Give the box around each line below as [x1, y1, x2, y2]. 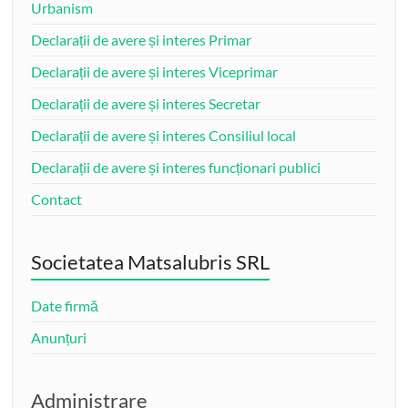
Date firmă [31, 296, 99, 314]
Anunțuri [31, 328, 87, 346]
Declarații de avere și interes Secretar [31, 94, 261, 112]
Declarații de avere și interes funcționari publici [31, 158, 321, 176]
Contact [31, 189, 83, 208]
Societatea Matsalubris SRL [31, 249, 270, 274]
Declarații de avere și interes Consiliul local [31, 126, 297, 144]
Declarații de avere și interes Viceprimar [31, 62, 279, 80]
